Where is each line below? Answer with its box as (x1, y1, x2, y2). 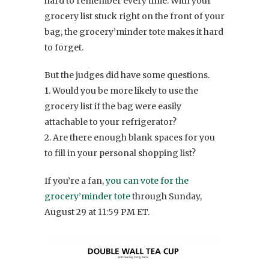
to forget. (44, 41, 83, 53)
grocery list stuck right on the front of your (44, 10, 225, 22)
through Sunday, (130, 190, 202, 202)
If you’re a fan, (44, 175, 106, 186)
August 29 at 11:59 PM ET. (44, 206, 150, 217)
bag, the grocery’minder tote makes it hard (44, 26, 223, 37)
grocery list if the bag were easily (44, 100, 181, 112)
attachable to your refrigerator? (44, 116, 177, 127)
